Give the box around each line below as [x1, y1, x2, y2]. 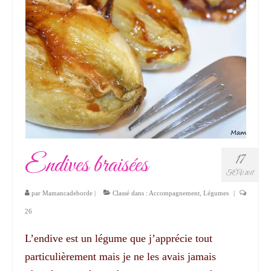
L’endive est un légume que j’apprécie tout [25, 232, 212, 244]
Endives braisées [25, 149, 148, 181]
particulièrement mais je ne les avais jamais [25, 250, 216, 263]
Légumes [203, 189, 229, 197]
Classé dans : [111, 189, 149, 197]
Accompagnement [149, 189, 200, 197]
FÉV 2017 [226, 169, 253, 177]
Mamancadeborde [42, 189, 93, 197]
